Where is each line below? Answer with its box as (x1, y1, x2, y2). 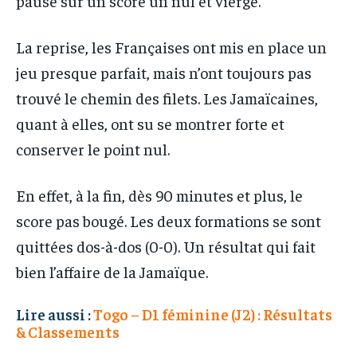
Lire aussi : (16, 304, 93, 324)
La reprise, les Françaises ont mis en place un (16, 37, 327, 57)
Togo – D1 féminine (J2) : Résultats (93, 304, 332, 324)
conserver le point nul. (16, 139, 170, 159)
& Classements (16, 322, 120, 342)
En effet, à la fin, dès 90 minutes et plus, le (16, 185, 303, 206)
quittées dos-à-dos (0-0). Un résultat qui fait (16, 236, 316, 257)
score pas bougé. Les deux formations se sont (16, 210, 321, 231)
